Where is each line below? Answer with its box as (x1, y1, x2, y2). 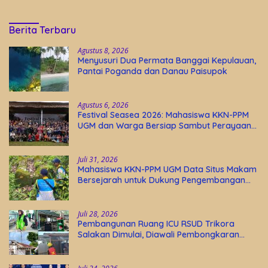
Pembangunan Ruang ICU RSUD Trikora (78, 218, 234, 230)
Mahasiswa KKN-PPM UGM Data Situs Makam (78, 164, 257, 175)
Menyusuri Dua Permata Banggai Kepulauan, (78, 55, 256, 66)
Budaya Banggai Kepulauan (78, 131, 190, 142)
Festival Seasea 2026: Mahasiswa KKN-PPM (78, 109, 249, 121)
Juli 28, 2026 (78, 209, 118, 220)
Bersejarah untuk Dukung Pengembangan (78, 175, 245, 186)
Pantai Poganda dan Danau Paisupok (78, 66, 227, 77)
